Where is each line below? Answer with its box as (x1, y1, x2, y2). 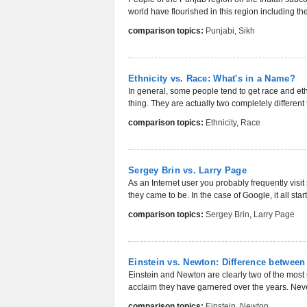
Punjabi (206, 26, 234, 36)
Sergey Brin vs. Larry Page (128, 165, 247, 175)
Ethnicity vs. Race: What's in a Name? (128, 73, 295, 84)
